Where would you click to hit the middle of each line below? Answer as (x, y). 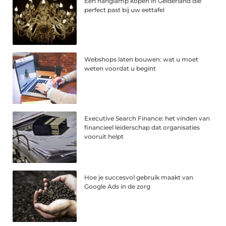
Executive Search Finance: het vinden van (147, 119)
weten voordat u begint (120, 69)
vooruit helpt (104, 137)
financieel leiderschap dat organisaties (142, 128)
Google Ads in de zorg (118, 187)
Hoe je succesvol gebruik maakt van (139, 178)
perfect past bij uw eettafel (125, 10)
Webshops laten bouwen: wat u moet (142, 60)
